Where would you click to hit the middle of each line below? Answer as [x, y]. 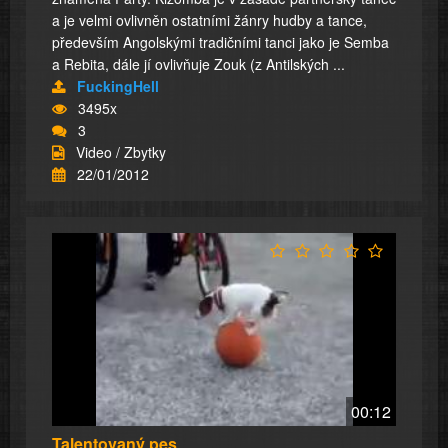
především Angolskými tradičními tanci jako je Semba [220, 41]
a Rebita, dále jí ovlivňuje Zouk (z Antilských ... [198, 63]
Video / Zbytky [121, 151]
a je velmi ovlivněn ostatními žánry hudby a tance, [209, 19]
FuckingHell [118, 85]
